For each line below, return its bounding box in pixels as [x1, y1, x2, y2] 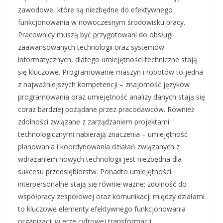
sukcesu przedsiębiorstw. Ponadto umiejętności [18, 167, 171, 177]
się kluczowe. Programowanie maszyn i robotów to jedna [18, 67, 203, 77]
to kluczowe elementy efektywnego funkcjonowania [18, 204, 186, 214]
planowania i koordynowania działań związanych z [18, 142, 180, 152]
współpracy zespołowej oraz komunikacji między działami [18, 192, 205, 202]
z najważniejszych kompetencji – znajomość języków [18, 80, 190, 90]
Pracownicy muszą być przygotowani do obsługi [18, 30, 173, 40]
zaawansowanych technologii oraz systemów [18, 42, 164, 52]
